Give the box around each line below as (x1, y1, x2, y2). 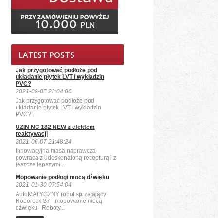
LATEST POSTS (18, 50, 74, 60)
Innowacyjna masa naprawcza (15, 147, 96, 154)
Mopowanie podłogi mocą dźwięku (15, 174, 109, 181)
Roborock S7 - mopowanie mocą (15, 198, 102, 204)
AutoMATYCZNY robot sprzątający (15, 191, 106, 198)
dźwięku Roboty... (15, 204, 65, 211)
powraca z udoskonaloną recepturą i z (15, 154, 116, 161)
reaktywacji (15, 130, 48, 137)
